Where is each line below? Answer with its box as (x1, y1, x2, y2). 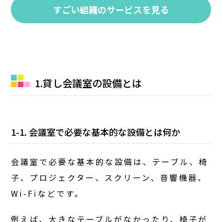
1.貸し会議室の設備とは (35, 75, 142, 90)
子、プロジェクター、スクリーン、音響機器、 (11, 171, 208, 183)
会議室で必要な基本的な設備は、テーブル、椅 (11, 155, 209, 167)
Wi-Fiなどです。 (11, 187, 84, 199)
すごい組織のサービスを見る (53, 2, 169, 16)
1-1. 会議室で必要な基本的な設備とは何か (11, 125, 181, 138)
